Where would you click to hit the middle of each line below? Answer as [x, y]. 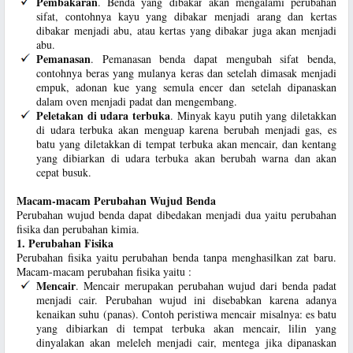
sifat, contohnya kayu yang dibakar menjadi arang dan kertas [186, 16]
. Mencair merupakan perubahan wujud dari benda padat [206, 286]
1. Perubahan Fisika [65, 243]
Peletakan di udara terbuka [103, 115]
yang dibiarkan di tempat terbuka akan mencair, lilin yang [186, 328]
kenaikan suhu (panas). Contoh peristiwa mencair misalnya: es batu [186, 314]
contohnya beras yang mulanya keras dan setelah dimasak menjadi [186, 73]
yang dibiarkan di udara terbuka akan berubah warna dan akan [186, 158]
